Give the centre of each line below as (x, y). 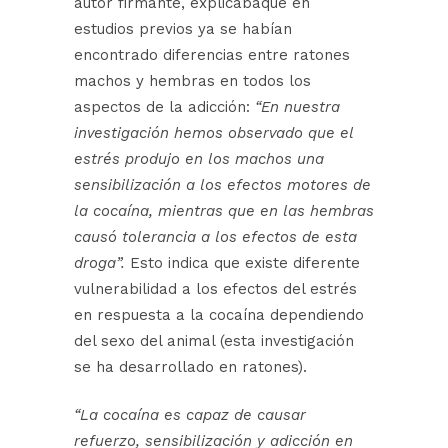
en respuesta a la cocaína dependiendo (219, 315)
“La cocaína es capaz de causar (190, 415)
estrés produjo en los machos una (199, 159)
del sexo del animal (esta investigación (214, 341)
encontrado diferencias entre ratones (212, 55)
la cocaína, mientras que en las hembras (224, 211)
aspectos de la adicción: (164, 107)
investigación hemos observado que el (213, 133)
